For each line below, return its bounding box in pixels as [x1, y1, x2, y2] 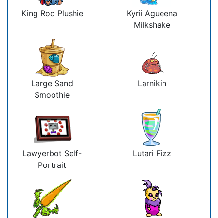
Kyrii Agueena [127, 8, 177, 18]
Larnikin [137, 78, 166, 88]
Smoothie [35, 90, 70, 100]
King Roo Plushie [21, 8, 83, 18]
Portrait [38, 160, 66, 170]
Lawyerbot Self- [22, 148, 82, 158]
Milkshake [133, 19, 170, 30]
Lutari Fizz [132, 148, 171, 158]
